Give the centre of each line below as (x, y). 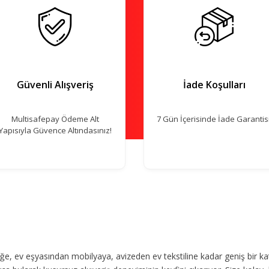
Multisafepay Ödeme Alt (55, 119)
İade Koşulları (214, 84)
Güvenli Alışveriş (55, 84)
